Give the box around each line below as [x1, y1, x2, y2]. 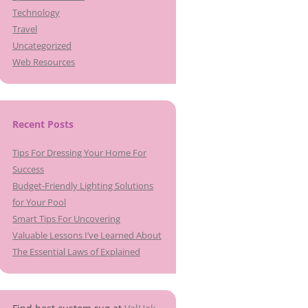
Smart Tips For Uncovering [12, 212, 120, 225]
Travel [12, 23, 37, 35]
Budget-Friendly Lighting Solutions [12, 179, 153, 192]
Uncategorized [12, 39, 71, 52]
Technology [12, 6, 60, 19]
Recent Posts [12, 118, 74, 131]
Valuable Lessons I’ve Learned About [12, 229, 162, 241]
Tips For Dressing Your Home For [12, 146, 146, 159]
